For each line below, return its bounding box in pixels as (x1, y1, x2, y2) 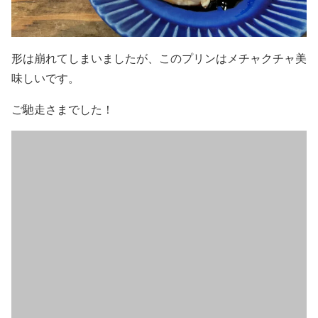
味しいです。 (11, 70, 79, 85)
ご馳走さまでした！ (11, 102, 114, 116)
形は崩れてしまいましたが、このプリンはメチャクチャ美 (11, 50, 307, 65)
